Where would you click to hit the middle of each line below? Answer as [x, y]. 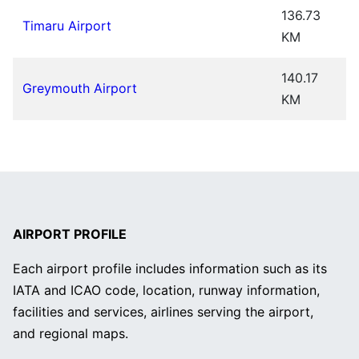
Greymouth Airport [80, 89]
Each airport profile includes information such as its [170, 269]
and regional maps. [71, 334]
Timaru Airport [67, 26]
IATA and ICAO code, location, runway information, [166, 290]
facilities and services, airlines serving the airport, [163, 312]
